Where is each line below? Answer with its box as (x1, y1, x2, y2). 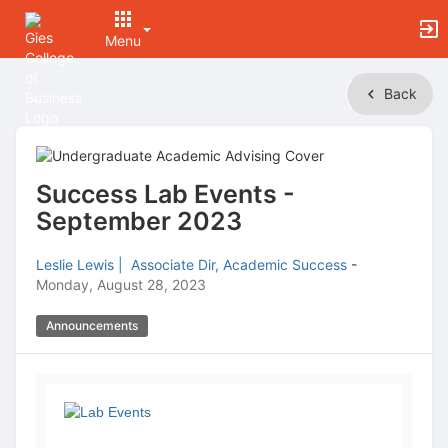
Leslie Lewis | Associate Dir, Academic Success (36, 256, 347, 273)
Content (15, 134, 67, 151)
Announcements (43, 318, 142, 333)
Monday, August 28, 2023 (36, 276, 206, 293)
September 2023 (36, 206, 242, 236)
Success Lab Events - (36, 179, 295, 209)
